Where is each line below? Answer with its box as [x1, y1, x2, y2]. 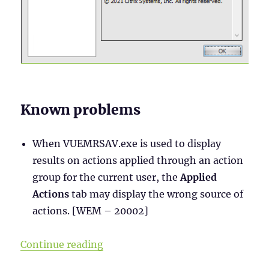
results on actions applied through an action [32, 154, 244, 166]
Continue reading [20, 238, 104, 250]
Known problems [20, 100, 141, 118]
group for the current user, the [32, 171, 181, 183]
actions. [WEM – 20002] [32, 204, 149, 217]
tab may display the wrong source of [71, 187, 244, 200]
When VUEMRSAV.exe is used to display [32, 137, 222, 150]
